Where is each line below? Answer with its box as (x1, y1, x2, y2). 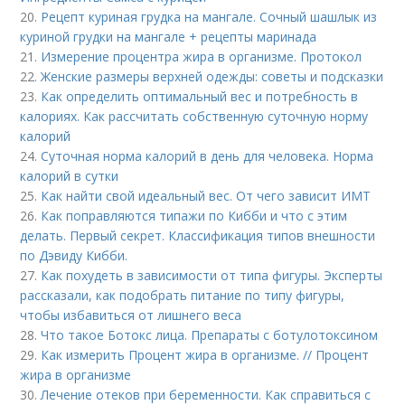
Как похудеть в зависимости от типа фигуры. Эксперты (41, 266, 383, 284)
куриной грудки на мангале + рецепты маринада (20, 27, 317, 45)
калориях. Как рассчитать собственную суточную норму (20, 107, 369, 125)
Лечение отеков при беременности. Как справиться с (41, 385, 372, 403)
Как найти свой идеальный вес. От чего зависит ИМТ (41, 186, 372, 204)
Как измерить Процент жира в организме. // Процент (41, 345, 370, 363)
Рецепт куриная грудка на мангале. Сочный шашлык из (41, 7, 378, 25)
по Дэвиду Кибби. (20, 246, 128, 264)
